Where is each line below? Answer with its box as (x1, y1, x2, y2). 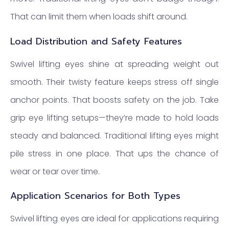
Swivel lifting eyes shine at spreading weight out (10, 58, 219, 70)
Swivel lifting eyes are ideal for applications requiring (10, 213, 219, 225)
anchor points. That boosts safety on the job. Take (10, 94, 219, 106)
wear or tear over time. (10, 165, 100, 177)
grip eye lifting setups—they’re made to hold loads (10, 111, 219, 124)
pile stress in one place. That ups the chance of (10, 147, 219, 159)
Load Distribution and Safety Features (10, 34, 182, 49)
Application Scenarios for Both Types (10, 189, 180, 203)
